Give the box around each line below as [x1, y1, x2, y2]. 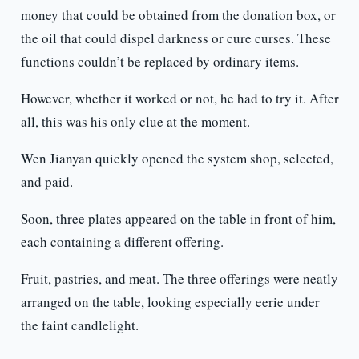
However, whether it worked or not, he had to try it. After [20, 89, 339, 108]
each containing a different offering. [20, 232, 224, 252]
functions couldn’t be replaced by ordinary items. [20, 52, 299, 71]
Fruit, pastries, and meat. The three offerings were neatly [20, 269, 338, 288]
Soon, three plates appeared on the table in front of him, [20, 209, 336, 228]
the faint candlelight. [20, 316, 139, 335]
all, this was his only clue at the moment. [20, 112, 250, 131]
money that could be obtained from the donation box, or [20, 6, 336, 25]
